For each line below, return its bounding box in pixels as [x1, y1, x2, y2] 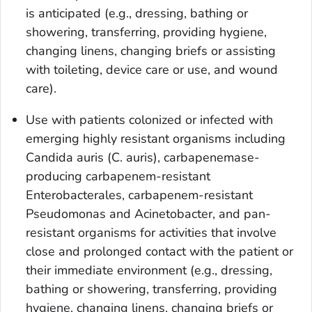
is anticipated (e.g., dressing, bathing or [26, 4, 248, 22]
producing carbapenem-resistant [26, 167, 210, 185]
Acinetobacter [134, 205, 212, 222]
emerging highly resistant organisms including [26, 130, 286, 147]
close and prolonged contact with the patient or [26, 242, 293, 260]
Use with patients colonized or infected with [26, 111, 273, 128]
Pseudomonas [26, 205, 109, 222]
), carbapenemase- [153, 148, 260, 166]
